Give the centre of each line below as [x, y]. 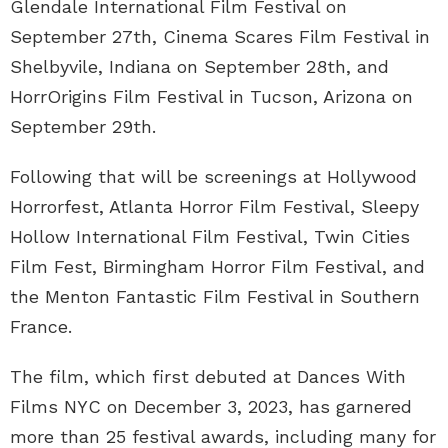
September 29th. [83, 126]
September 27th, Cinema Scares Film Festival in [220, 36]
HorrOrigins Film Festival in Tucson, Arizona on [211, 96]
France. [41, 326]
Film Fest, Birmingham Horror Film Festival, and [217, 266]
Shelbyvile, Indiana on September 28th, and [199, 66]
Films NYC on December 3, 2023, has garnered [211, 406]
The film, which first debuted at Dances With [208, 376]
